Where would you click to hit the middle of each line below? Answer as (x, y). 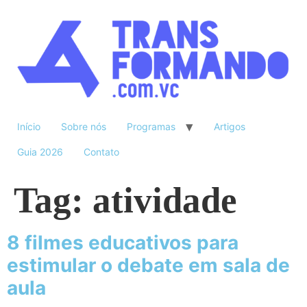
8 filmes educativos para (123, 243)
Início (29, 127)
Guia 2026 (40, 152)
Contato (101, 152)
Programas (151, 127)
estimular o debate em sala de (148, 266)
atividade (165, 200)
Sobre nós (84, 127)
